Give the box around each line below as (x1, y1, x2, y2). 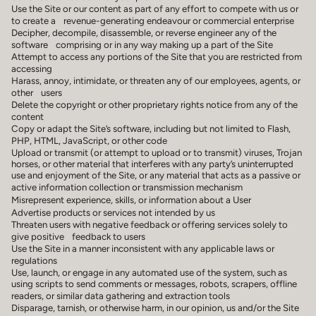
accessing (11, 62, 60, 74)
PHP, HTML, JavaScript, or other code (11, 134, 175, 146)
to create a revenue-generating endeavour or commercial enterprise (11, 14, 302, 26)
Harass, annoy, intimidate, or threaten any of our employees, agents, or (11, 74, 300, 86)
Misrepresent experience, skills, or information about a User (11, 193, 259, 205)
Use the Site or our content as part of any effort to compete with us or (11, 2, 298, 14)
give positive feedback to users (11, 230, 153, 242)
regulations (11, 254, 65, 266)
